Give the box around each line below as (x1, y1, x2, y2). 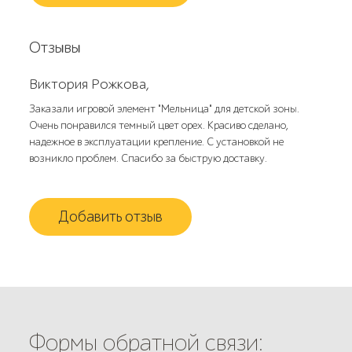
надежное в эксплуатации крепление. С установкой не (29, 135, 284, 148)
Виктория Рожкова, (29, 76, 150, 93)
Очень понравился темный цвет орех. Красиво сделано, (29, 119, 289, 132)
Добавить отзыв (58, 207, 163, 225)
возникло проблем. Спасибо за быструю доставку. (29, 152, 268, 165)
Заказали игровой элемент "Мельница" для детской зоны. (29, 102, 300, 115)
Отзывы (29, 38, 82, 57)
